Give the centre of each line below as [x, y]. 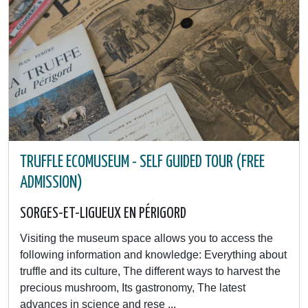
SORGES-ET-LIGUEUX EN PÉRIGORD [103, 214]
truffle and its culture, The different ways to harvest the [150, 271]
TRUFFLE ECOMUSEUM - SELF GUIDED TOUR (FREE [142, 162]
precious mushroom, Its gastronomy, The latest [133, 288]
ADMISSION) [51, 183]
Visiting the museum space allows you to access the [146, 238]
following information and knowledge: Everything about [153, 255]
